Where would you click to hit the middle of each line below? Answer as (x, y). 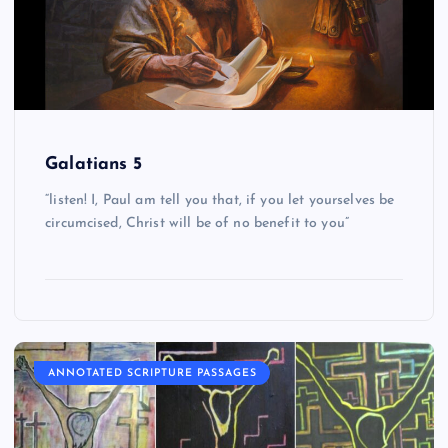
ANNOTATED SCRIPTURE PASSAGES (152, 373)
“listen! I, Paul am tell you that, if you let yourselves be (220, 200)
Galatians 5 (94, 164)
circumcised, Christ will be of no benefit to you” (197, 223)
